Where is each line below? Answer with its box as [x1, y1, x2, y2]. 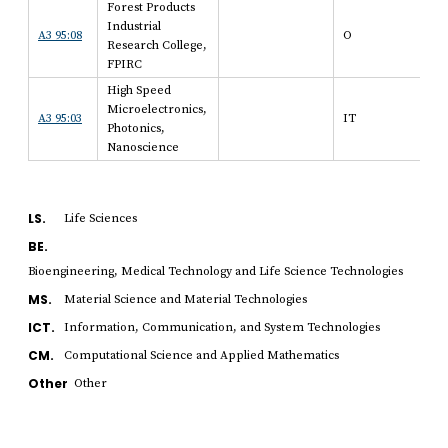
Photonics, [107, 120, 165, 136]
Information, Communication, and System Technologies [64, 319, 380, 335]
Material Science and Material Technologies [64, 291, 307, 307]
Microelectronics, [107, 101, 207, 117]
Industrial [107, 18, 161, 34]
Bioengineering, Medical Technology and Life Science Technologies [28, 263, 403, 279]
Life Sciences [64, 210, 137, 226]
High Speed [107, 82, 171, 98]
